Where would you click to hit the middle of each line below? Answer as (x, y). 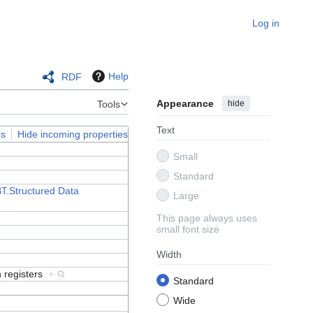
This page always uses (207, 218)
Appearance (185, 104)
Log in (266, 23)
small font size (188, 230)
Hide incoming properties (73, 134)
